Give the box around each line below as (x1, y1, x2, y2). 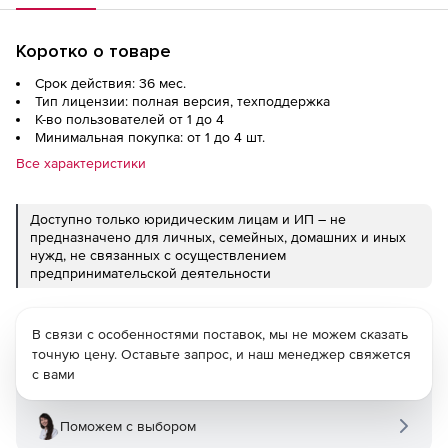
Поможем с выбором (60, 418, 196, 434)
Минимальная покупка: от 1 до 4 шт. (35, 129, 265, 145)
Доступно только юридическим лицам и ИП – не (30, 211, 346, 227)
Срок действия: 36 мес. (35, 75, 186, 91)
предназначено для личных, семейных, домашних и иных (30, 229, 406, 245)
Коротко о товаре (16, 40, 171, 62)
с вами (32, 366, 75, 382)
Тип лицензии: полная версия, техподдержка (35, 93, 330, 109)
